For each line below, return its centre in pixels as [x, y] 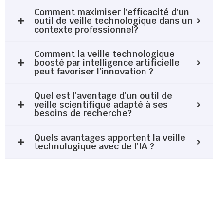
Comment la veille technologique [104, 54]
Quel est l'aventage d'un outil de [103, 95]
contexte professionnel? [86, 29]
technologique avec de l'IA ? [94, 146]
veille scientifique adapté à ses [101, 104]
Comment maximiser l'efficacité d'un [112, 12]
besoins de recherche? [83, 113]
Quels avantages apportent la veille [110, 137]
